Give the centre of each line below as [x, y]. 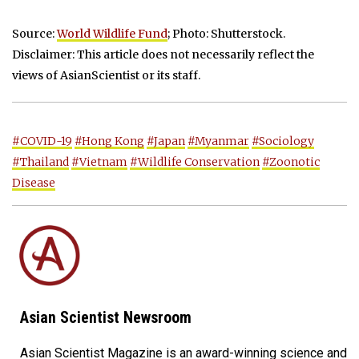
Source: [34, 33]
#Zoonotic [291, 161]
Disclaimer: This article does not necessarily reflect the [163, 54]
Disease [34, 182]
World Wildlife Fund [112, 33]
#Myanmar [218, 141]
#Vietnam [99, 161]
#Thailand [40, 161]
